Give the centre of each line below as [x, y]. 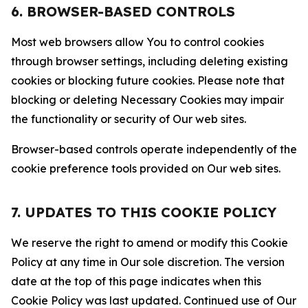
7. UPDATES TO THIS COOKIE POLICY [144, 212]
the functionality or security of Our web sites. [129, 119]
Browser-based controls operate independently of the [154, 149]
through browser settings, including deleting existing [150, 61]
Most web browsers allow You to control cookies [137, 42]
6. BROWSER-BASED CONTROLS [123, 11]
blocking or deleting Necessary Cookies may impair [147, 100]
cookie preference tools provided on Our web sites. [146, 168]
